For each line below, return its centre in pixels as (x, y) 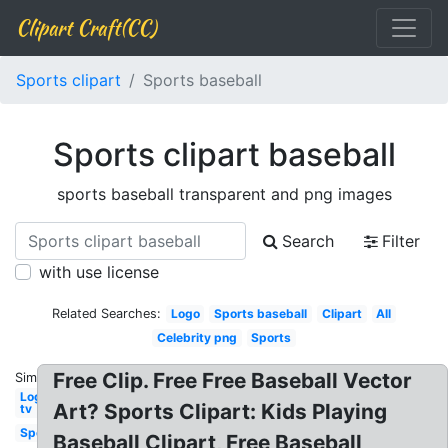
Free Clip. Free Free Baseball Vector (233, 380)
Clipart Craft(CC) (86, 27)
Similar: (37, 377)
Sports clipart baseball (224, 154)
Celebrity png (196, 337)
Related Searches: (106, 313)
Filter (401, 241)
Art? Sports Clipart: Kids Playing (220, 411)
